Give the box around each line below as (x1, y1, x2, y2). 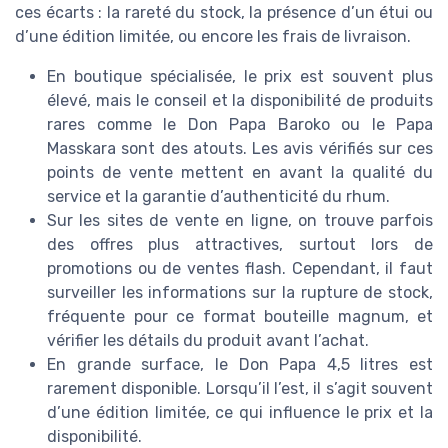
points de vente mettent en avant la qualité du (47, 163, 433, 182)
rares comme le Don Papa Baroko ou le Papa (47, 115, 433, 134)
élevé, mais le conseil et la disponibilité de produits (47, 91, 433, 110)
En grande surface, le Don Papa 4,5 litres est (47, 355, 433, 374)
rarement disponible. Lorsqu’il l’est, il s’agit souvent (47, 379, 433, 398)
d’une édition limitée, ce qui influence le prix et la (47, 403, 433, 422)
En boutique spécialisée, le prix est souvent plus (47, 67, 433, 86)
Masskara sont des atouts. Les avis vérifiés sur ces (47, 139, 433, 158)
